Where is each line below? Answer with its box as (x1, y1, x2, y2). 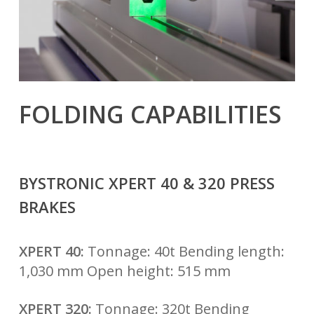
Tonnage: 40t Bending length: (83, 241, 285, 261)
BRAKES (18, 196, 76, 217)
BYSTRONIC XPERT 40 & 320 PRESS (18, 172, 275, 193)
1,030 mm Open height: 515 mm (18, 261, 231, 280)
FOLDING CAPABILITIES (18, 97, 282, 130)
